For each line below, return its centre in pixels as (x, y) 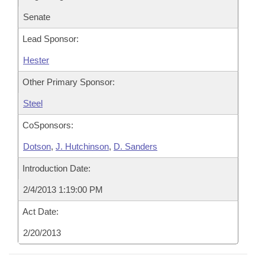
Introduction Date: (56, 168)
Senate (37, 17)
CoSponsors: (48, 125)
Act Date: (41, 211)
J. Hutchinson (82, 146)
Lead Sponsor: (51, 39)
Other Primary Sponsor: (69, 82)
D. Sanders (135, 146)
